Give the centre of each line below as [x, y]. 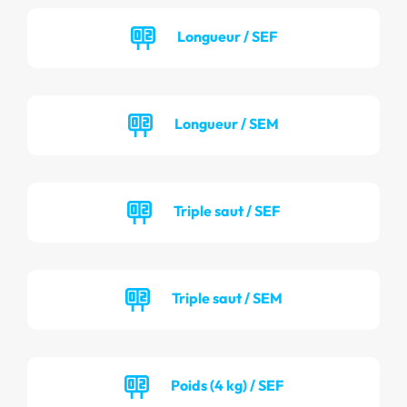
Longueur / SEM [227, 123]
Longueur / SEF [227, 36]
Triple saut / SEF [227, 210]
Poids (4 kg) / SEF [227, 385]
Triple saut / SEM [227, 298]
